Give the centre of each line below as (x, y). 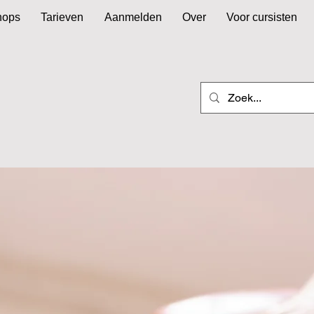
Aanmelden (133, 17)
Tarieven (62, 17)
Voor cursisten (262, 17)
